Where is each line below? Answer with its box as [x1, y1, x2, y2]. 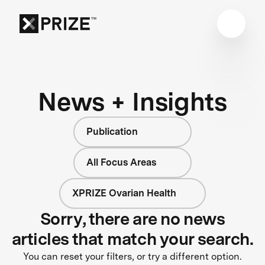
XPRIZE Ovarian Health [72, 187, 177, 199]
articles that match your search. [11, 228, 254, 249]
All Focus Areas [86, 156, 156, 168]
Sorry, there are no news [40, 208, 225, 229]
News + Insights [38, 86, 227, 117]
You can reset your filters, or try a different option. [23, 250, 242, 262]
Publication [86, 125, 138, 137]
